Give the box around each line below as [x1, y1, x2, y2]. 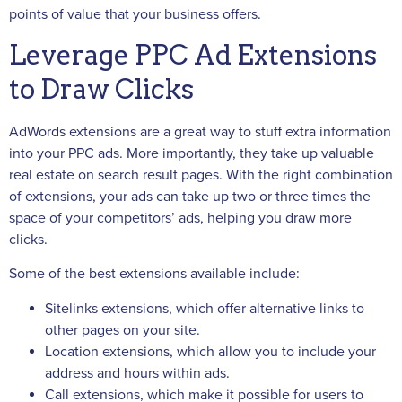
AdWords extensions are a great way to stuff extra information [9, 122, 391, 141]
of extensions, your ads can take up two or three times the [9, 187, 371, 205]
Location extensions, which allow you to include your [45, 342, 376, 361]
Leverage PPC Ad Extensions [9, 39, 377, 71]
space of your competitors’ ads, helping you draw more [9, 208, 352, 227]
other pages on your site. [45, 320, 200, 339]
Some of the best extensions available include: [9, 265, 300, 284]
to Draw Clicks [9, 73, 194, 105]
